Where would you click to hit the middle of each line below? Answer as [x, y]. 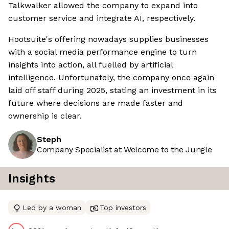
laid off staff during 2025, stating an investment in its [112, 90]
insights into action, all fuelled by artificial [90, 65]
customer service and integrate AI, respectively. [102, 18]
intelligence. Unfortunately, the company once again [111, 78]
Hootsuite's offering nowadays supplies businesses [108, 39]
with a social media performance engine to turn [102, 52]
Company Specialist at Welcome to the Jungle [124, 150]
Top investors [123, 208]
